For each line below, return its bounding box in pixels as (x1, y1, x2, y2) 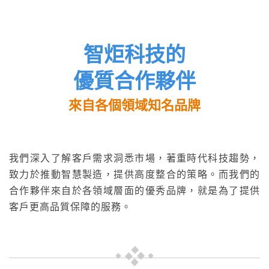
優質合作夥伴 (73, 70, 196, 93)
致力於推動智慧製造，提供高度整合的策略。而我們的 (9, 169, 260, 180)
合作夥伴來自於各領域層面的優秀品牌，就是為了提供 (9, 186, 260, 196)
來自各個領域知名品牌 (68, 98, 201, 113)
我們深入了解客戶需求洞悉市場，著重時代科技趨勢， (9, 153, 260, 164)
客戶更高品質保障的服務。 (9, 202, 131, 213)
